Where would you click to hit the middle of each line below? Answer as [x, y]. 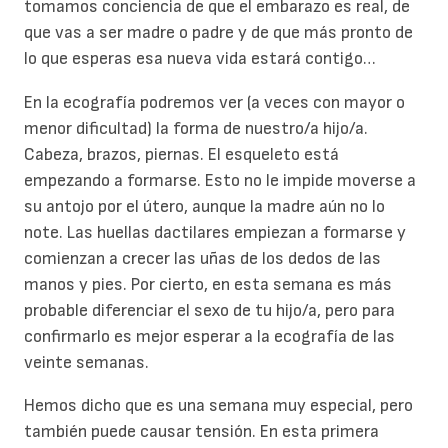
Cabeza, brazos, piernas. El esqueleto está [181, 154]
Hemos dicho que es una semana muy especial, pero [218, 406]
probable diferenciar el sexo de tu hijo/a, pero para [209, 310]
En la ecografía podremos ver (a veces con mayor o [214, 102]
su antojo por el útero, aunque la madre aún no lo [204, 206]
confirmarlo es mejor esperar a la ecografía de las [209, 336]
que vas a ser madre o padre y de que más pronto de [218, 33]
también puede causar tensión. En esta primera [201, 432]
